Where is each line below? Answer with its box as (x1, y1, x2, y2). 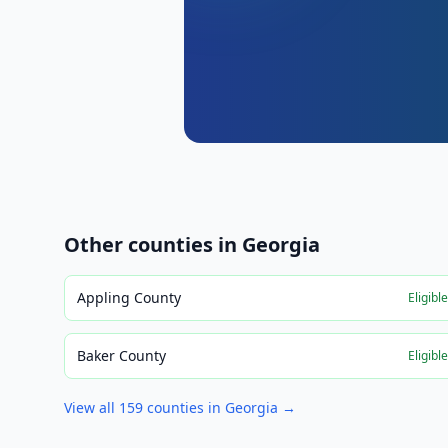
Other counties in (64, 231, 242, 258)
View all (64, 398, 119, 417)
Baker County (77, 346, 166, 365)
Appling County (77, 288, 181, 307)
